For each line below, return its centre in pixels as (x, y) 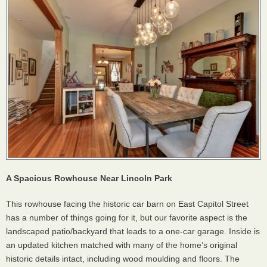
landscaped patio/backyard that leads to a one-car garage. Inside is (133, 231)
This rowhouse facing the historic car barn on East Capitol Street (127, 204)
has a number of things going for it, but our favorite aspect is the (127, 218)
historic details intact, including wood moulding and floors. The (123, 259)
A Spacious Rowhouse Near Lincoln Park (89, 178)
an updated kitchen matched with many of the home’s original (122, 245)
